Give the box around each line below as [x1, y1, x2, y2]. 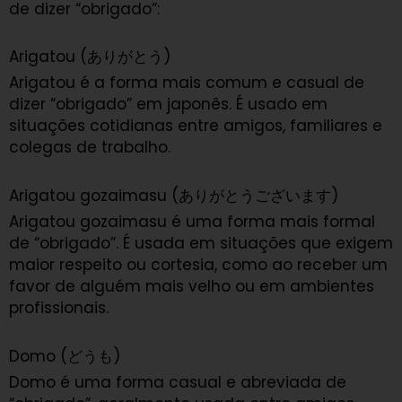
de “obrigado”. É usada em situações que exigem [9, 232, 393, 255]
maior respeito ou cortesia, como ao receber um [9, 254, 388, 276]
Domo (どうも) [9, 345, 120, 367]
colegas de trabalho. [9, 136, 170, 159]
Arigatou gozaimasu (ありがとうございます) [9, 185, 338, 207]
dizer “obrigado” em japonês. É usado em [9, 93, 328, 116]
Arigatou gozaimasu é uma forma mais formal [9, 211, 375, 233]
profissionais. [9, 297, 109, 319]
